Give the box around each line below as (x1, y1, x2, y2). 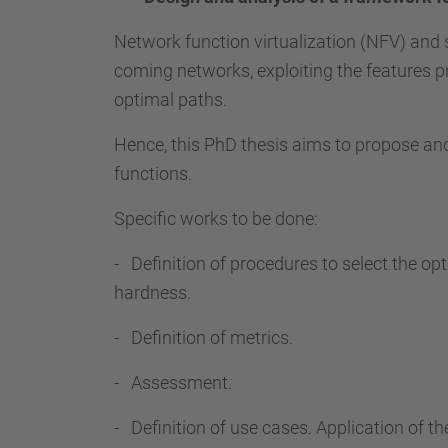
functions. (114, 163, 192, 184)
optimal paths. (114, 89, 227, 110)
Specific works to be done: (114, 208, 318, 229)
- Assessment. (114, 372, 232, 393)
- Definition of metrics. (114, 327, 293, 348)
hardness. (114, 282, 191, 303)
